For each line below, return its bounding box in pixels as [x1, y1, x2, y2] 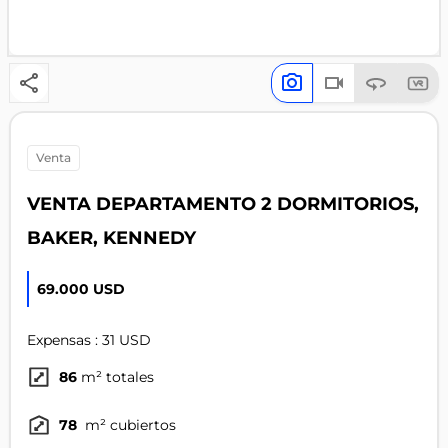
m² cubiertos [80, 416, 176, 435]
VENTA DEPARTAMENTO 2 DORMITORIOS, [26, 193, 419, 215]
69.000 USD [36, 280, 125, 299]
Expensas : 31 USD [26, 331, 151, 350]
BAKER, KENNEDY [26, 227, 196, 249]
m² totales [80, 368, 154, 387]
